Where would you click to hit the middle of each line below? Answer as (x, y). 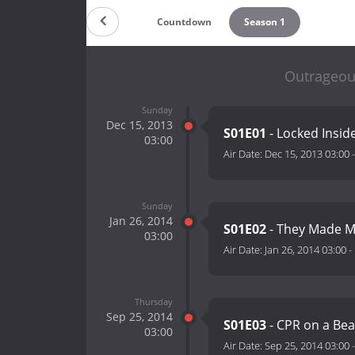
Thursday (153, 301)
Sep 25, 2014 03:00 (307, 346)
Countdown (184, 21)
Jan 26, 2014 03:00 (305, 250)
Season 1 (265, 21)
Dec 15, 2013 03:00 (307, 154)
